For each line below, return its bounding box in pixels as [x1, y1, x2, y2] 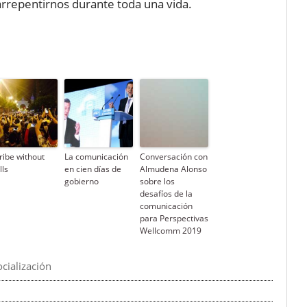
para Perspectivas [140, 212, 208, 225]
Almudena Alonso [140, 163, 207, 175]
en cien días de [64, 163, 121, 175]
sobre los [140, 175, 175, 188]
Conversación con [140, 151, 208, 163]
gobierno [64, 175, 99, 188]
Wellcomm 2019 [140, 225, 201, 237]
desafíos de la [140, 188, 193, 200]
